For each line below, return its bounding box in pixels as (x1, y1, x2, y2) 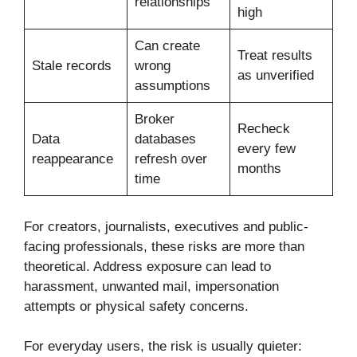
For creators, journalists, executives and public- (24, 218, 308, 234)
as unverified (237, 68, 314, 84)
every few (237, 141, 296, 157)
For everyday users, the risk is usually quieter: (24, 339, 302, 355)
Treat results (237, 48, 312, 64)
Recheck (237, 121, 290, 137)
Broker (134, 112, 175, 127)
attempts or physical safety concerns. (24, 298, 249, 314)
